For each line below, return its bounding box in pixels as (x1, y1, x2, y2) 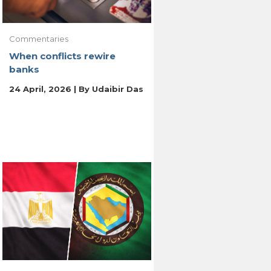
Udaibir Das (91, 83, 143, 94)
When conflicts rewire (8, 50, 116, 62)
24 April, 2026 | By (8, 83, 92, 94)
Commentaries (8, 33, 68, 44)
